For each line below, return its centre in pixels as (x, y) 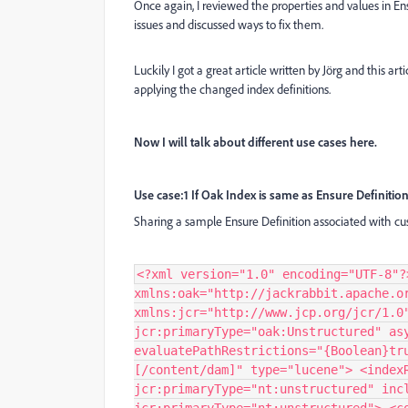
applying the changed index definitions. (232, 89)
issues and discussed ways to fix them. (229, 24)
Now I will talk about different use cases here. (255, 142)
